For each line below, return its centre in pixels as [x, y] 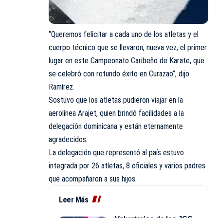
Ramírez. [62, 87]
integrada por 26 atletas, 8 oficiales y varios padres [127, 165]
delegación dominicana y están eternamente [116, 126]
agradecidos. [68, 139]
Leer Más [73, 200]
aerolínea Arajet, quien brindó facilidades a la [116, 113]
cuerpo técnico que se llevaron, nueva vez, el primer [128, 47]
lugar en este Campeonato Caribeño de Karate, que [127, 60]
